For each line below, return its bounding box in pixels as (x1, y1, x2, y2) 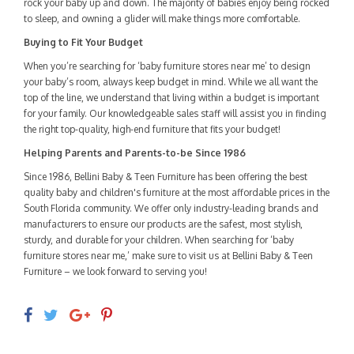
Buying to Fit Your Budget (24, 36, 143, 48)
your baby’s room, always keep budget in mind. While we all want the (24, 76, 318, 88)
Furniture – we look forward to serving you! (24, 265, 207, 277)
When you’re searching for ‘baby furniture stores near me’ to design (24, 60, 311, 72)
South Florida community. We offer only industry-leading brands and (24, 202, 318, 214)
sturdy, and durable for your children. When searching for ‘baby (24, 234, 294, 246)
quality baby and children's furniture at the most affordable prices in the (24, 186, 330, 198)
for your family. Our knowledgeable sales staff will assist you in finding (24, 107, 326, 119)
